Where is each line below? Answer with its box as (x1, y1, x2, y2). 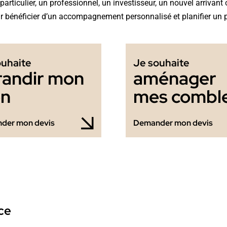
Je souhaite (133, 56, 190, 69)
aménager (133, 66, 216, 90)
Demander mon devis (133, 117, 213, 128)
